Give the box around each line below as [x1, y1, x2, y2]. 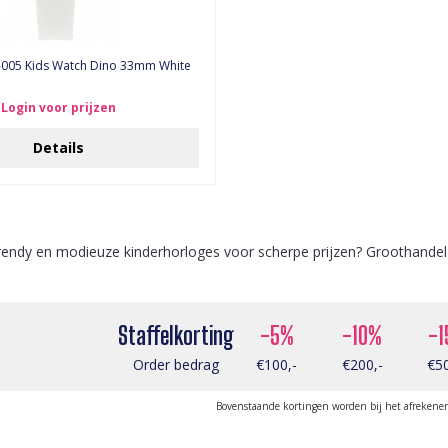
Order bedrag [133, 355, 219, 374]
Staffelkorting [118, 321, 234, 350]
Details [32, 138, 84, 157]
